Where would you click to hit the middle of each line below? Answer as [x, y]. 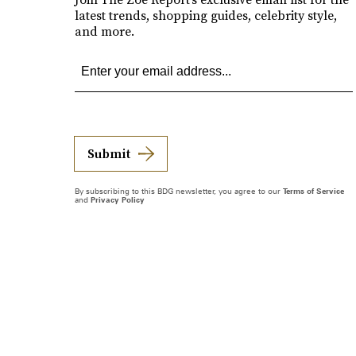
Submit [108, 153]
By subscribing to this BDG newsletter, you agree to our [178, 190]
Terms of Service [313, 190]
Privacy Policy [117, 199]
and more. [104, 31]
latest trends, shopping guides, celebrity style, [205, 15]
